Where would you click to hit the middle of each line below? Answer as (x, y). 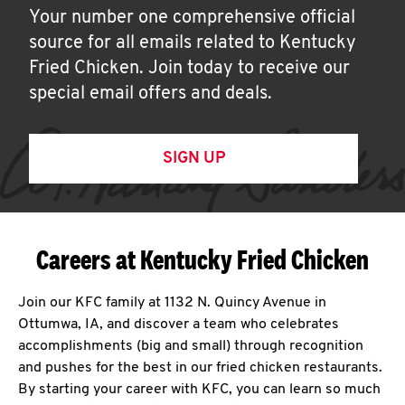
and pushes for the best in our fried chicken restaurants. (200, 368)
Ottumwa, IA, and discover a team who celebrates (179, 325)
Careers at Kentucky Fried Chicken (202, 259)
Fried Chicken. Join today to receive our (189, 69)
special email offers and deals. (151, 94)
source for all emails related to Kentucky (193, 43)
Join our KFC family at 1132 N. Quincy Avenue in (172, 303)
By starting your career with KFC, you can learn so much (199, 390)
